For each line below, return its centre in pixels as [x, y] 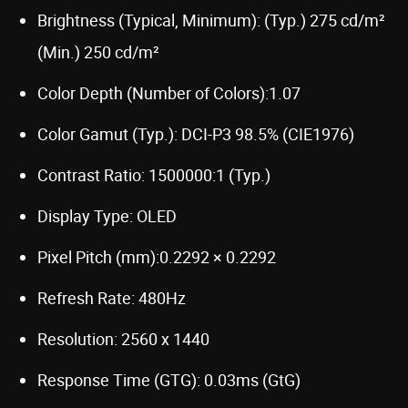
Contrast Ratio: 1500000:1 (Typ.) [154, 174]
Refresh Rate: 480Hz [112, 297]
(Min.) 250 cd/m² [98, 51]
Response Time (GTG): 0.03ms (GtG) [169, 379]
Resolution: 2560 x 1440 [123, 338]
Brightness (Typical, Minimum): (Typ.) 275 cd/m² [211, 20]
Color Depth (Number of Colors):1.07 [169, 92]
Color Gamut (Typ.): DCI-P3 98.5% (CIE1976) [196, 133]
